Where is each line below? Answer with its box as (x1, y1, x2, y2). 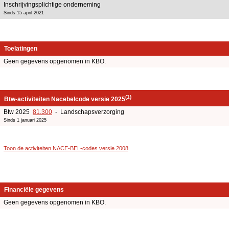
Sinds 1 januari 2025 (4, 117, 47, 123)
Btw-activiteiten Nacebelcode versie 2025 (4, 95, 125, 103)
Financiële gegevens (4, 186, 64, 194)
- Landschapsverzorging (52, 108, 124, 116)
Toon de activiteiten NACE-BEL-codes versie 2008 (4, 145, 128, 151)
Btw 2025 (4, 108, 33, 116)
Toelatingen (4, 44, 37, 52)
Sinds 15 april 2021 (4, 10, 44, 15)
